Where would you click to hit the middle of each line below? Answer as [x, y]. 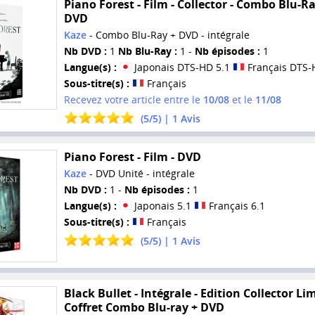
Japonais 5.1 [162, 205]
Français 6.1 [235, 205]
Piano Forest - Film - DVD [132, 156]
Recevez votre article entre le [133, 100]
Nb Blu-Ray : [147, 51]
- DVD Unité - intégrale [140, 173]
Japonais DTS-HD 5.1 [182, 67]
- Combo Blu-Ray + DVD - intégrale [168, 35]
